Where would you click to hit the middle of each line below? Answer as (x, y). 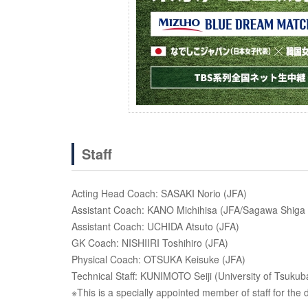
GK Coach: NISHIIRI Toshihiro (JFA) (150, 243)
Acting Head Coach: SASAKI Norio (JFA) (159, 193)
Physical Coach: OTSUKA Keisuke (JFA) (158, 259)
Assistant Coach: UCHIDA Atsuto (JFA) (155, 226)
